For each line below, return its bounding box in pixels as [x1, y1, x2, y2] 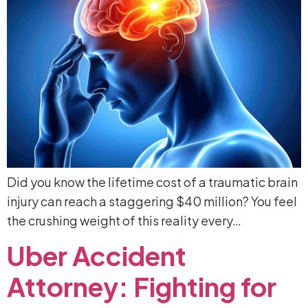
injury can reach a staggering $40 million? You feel [7, 193, 297, 210]
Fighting [133, 270, 236, 303]
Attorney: [7, 270, 129, 303]
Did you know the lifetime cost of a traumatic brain [7, 174, 298, 190]
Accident [72, 239, 186, 272]
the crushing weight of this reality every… [7, 212, 241, 229]
